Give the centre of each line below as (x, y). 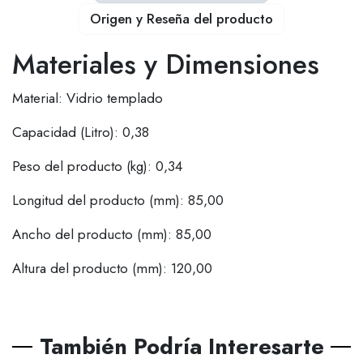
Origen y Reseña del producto (181, 19)
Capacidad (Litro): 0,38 (81, 132)
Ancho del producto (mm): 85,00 (112, 234)
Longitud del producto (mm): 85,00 (118, 200)
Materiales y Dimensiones (166, 65)
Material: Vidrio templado (88, 98)
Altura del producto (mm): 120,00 (112, 268)
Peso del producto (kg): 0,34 (97, 166)
